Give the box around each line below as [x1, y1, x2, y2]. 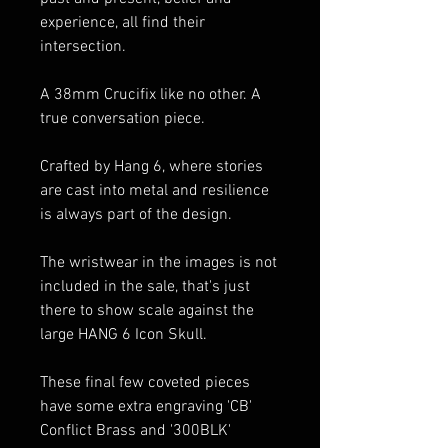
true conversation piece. [40, 108, 205, 129]
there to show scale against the [40, 300, 254, 321]
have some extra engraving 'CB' [40, 396, 252, 417]
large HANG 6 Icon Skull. [40, 324, 207, 345]
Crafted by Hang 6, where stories [40, 156, 263, 177]
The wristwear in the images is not [40, 252, 277, 273]
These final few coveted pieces [40, 372, 250, 393]
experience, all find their [40, 12, 205, 33]
